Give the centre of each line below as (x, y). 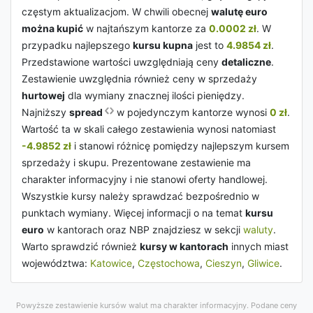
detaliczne (246, 62)
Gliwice (263, 263)
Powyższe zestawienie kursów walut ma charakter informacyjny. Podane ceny (156, 305)
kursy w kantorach (184, 246)
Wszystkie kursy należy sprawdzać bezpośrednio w (140, 196)
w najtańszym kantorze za (146, 28)
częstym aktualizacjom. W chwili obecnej (116, 12)
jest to (210, 45)
